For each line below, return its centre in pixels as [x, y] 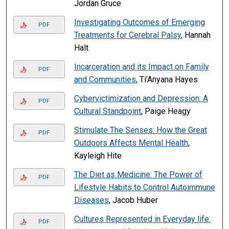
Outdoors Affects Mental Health [131, 143]
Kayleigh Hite [98, 156]
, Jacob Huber [133, 200]
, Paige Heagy [166, 111]
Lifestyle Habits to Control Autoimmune [144, 188]
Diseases [91, 200]
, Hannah [196, 35]
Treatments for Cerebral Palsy [127, 35]
